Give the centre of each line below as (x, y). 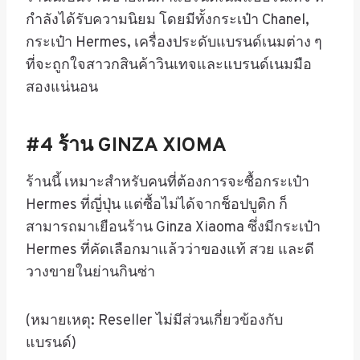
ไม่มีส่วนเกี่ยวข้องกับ (219, 321)
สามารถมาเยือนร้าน (89, 228)
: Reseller (123, 321)
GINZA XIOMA (160, 146)
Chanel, (284, 21)
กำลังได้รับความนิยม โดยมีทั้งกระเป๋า (142, 21)
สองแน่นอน (62, 88)
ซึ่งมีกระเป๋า (284, 228)
